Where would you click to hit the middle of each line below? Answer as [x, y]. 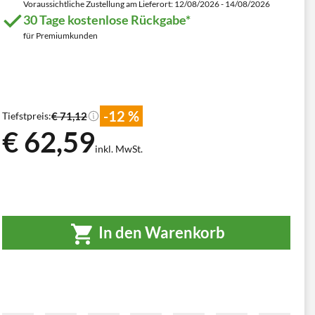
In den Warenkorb [160, 232]
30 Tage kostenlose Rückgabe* [107, 20]
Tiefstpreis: [27, 116]
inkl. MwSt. [119, 148]
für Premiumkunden [60, 36]
